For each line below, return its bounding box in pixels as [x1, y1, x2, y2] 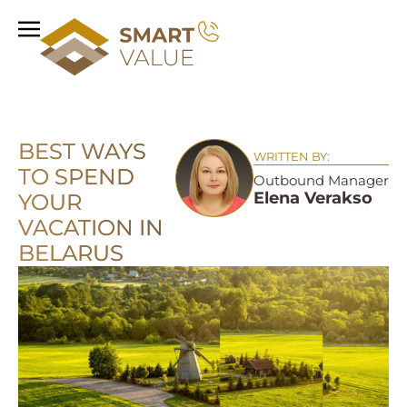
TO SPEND [18, 163, 134, 190]
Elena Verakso [253, 187, 372, 208]
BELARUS [18, 239, 124, 266]
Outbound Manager [253, 171, 389, 189]
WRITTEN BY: [253, 148, 330, 164]
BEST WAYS [18, 137, 146, 164]
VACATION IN [18, 213, 164, 241]
